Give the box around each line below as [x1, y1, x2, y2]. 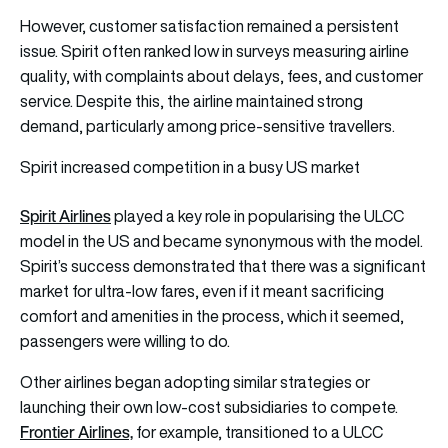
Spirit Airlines [20, 204, 111, 229]
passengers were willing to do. [20, 330, 230, 353]
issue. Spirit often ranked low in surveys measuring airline [20, 40, 409, 63]
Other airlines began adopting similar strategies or [20, 371, 370, 394]
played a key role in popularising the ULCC [114, 205, 404, 228]
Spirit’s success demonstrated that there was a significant [20, 255, 426, 278]
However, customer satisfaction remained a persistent [20, 15, 399, 38]
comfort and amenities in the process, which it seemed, [20, 305, 404, 328]
